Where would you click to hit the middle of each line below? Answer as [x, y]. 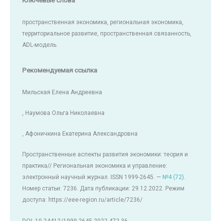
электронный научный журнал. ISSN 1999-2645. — [92, 177]
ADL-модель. [40, 45]
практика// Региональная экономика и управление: [95, 166]
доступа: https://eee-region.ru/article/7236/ [82, 200]
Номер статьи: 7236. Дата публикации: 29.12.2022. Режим [103, 189]
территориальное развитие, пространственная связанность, [107, 33]
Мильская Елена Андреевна [62, 92]
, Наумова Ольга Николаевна [63, 113]
